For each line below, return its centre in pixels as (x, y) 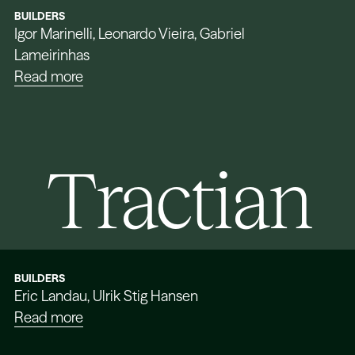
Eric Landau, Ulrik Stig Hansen (107, 296)
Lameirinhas (52, 55)
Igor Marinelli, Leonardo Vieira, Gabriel (130, 33)
